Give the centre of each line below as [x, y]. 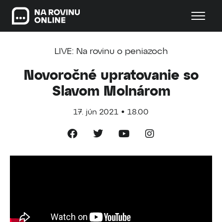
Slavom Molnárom [111, 91]
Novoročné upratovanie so [111, 76]
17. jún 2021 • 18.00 [111, 112]
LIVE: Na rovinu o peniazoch [111, 51]
